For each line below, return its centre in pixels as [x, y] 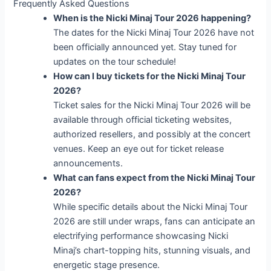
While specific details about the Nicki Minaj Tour [151, 207]
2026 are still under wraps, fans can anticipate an [155, 222]
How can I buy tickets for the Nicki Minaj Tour [150, 77]
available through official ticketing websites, [143, 120]
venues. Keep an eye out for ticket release [139, 149]
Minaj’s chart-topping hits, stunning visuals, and [152, 251]
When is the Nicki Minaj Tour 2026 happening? [152, 18]
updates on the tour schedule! [115, 62]
